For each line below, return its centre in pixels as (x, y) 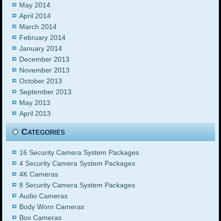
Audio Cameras (44, 196)
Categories (43, 132)
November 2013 (45, 70)
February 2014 (43, 38)
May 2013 (35, 103)
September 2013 (46, 92)
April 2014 (35, 16)
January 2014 (41, 49)
